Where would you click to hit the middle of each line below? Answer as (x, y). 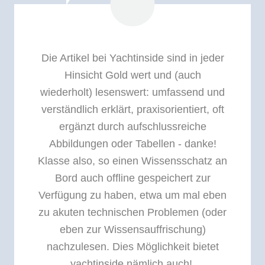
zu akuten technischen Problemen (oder (132, 213)
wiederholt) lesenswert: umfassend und (132, 93)
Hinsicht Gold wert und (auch (132, 75)
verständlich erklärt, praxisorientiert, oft (132, 110)
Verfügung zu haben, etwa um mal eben (132, 195)
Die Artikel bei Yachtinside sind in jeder (132, 58)
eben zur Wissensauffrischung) (132, 230)
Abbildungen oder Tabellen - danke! (132, 144)
